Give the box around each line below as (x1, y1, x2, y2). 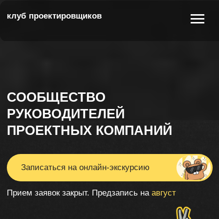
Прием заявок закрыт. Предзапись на (5, 134, 109, 141)
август (108, 134, 126, 141)
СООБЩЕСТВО (5, 64, 76, 75)
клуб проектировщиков (5, 8, 73, 15)
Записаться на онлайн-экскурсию (15, 116, 107, 123)
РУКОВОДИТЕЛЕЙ (5, 76, 89, 87)
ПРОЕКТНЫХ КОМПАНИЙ (5, 88, 123, 99)
